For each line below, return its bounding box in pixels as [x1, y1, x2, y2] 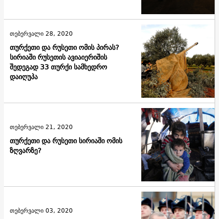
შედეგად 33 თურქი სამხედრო [10, 61, 107, 73]
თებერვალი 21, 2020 [10, 121, 73, 132]
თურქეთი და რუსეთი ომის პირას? [10, 41, 119, 53]
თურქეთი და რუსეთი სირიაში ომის [10, 134, 122, 147]
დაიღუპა [10, 70, 38, 83]
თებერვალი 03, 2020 [10, 205, 73, 216]
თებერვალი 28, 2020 [10, 28, 73, 39]
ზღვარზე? [10, 144, 41, 156]
